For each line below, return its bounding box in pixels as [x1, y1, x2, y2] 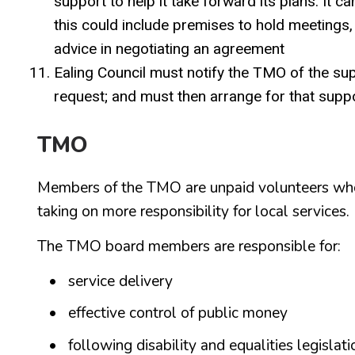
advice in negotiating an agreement [54, 39, 284, 58]
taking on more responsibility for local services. [37, 200, 349, 222]
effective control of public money [68, 303, 288, 323]
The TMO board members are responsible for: [37, 235, 341, 257]
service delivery [68, 270, 174, 292]
